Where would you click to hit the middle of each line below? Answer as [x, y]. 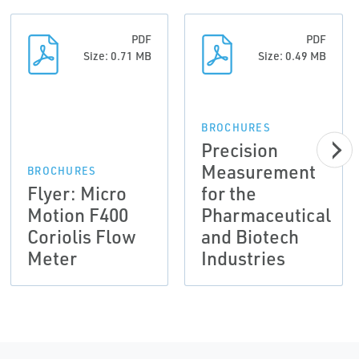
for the [229, 194]
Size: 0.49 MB [292, 56]
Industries [244, 258]
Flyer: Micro [77, 194]
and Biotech [250, 237]
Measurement [259, 172]
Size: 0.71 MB [118, 56]
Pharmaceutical [266, 215]
